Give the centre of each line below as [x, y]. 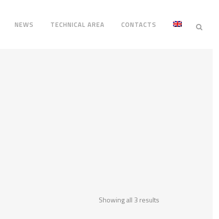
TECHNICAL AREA [78, 24]
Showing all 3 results [129, 200]
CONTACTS [139, 24]
